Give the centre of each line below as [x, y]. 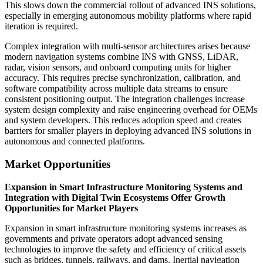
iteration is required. [41, 26]
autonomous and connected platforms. [75, 141]
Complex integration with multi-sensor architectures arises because [127, 46]
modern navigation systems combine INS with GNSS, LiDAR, [122, 57]
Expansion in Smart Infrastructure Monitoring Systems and [124, 187]
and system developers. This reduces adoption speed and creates [123, 120]
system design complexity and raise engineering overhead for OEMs [131, 110]
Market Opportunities [58, 164]
